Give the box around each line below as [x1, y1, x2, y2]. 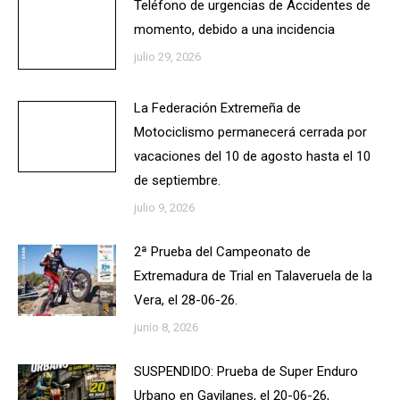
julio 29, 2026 [134, 50, 201, 64]
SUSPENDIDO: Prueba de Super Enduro [134, 363, 358, 380]
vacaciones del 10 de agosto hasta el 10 [134, 148, 371, 165]
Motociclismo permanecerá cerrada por [134, 124, 367, 141]
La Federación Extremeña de [134, 100, 301, 117]
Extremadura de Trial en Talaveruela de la [134, 268, 372, 285]
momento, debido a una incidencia [134, 21, 335, 38]
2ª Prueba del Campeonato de [134, 244, 311, 261]
